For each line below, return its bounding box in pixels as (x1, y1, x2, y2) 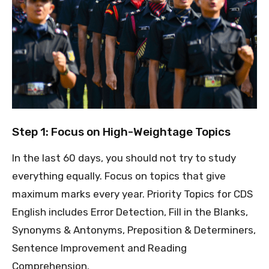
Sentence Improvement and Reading (12, 241, 187, 254)
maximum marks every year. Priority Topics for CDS (12, 187, 253, 200)
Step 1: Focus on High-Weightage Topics (12, 124, 231, 139)
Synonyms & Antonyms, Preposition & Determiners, (12, 223, 256, 236)
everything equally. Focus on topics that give (12, 169, 226, 182)
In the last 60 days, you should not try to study (12, 151, 236, 164)
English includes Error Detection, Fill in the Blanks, (12, 205, 248, 218)
